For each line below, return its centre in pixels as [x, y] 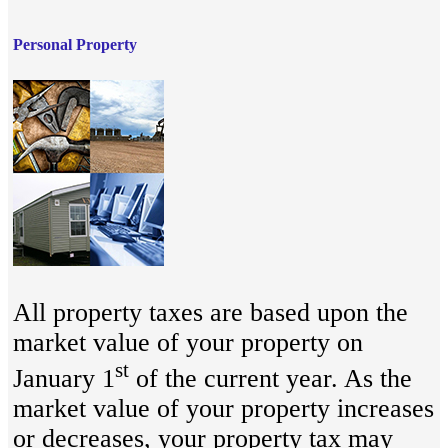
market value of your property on [188, 343]
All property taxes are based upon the [210, 313]
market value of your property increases [223, 408]
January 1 [64, 378]
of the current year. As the [270, 378]
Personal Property [75, 45]
